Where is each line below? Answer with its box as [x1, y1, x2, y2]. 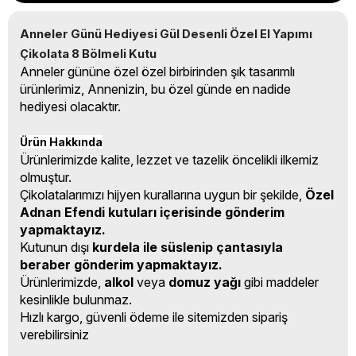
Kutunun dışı [20, 239, 92, 255]
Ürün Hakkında [20, 135, 103, 149]
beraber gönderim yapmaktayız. [20, 257, 222, 273]
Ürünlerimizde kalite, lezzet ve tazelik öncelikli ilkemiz [20, 152, 319, 168]
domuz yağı [168, 274, 241, 290]
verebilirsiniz [20, 327, 89, 342]
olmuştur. [20, 169, 72, 185]
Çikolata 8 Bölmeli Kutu [20, 47, 157, 61]
